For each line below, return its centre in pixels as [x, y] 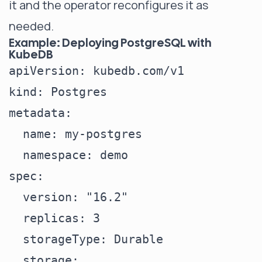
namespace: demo [68, 155]
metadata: [40, 113]
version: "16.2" [68, 197]
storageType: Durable [86, 239]
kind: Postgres [58, 92]
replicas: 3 [54, 218]
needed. [31, 26]
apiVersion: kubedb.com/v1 [96, 71]
